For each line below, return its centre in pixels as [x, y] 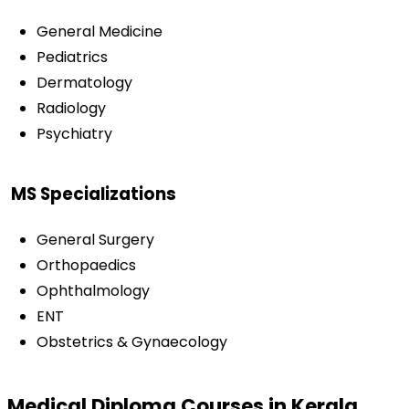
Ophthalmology [93, 290]
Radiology [71, 108]
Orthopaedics [86, 265]
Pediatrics [72, 57]
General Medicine [100, 31]
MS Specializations [94, 194]
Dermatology [84, 82]
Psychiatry [74, 133]
